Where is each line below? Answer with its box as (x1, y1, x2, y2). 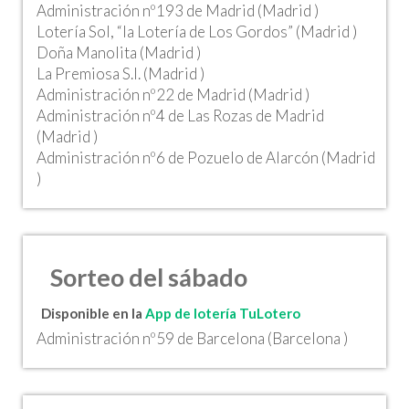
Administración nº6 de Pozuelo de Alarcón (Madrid (37, 148, 375, 167)
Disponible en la (41, 305, 145, 321)
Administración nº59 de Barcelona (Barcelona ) (37, 329, 348, 348)
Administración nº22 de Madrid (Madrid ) (37, 85, 309, 104)
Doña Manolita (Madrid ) (37, 43, 201, 62)
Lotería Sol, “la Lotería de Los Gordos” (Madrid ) (37, 22, 357, 41)
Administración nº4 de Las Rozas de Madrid (37, 106, 324, 125)
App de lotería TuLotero (145, 305, 300, 321)
